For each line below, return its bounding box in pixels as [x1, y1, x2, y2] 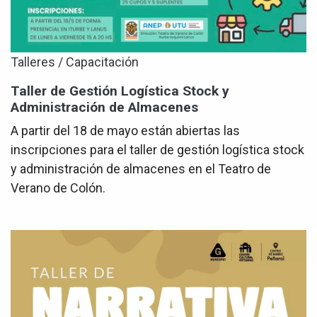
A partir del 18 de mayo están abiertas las [11, 122, 240, 138]
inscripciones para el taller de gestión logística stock [11, 142, 304, 157]
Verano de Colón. [11, 180, 105, 195]
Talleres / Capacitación [11, 54, 139, 69]
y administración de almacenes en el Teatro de [11, 161, 271, 176]
